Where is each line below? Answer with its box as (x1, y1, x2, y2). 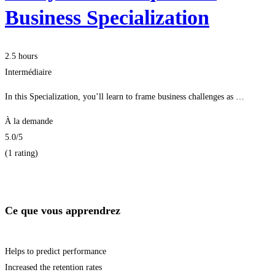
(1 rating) (5, 148, 38, 158)
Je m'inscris (5, 164, 49, 174)
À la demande (5, 116, 53, 126)
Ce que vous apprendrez (5, 204, 120, 217)
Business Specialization (5, 6, 209, 29)
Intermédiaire (5, 67, 52, 77)
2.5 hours (5, 51, 37, 61)
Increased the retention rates (5, 262, 102, 272)
